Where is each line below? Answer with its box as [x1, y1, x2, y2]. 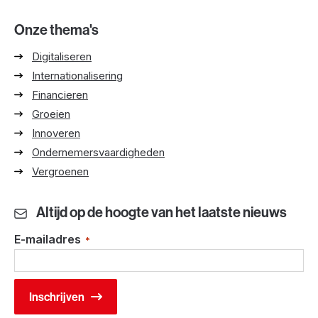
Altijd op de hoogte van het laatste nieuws [36, 202, 287, 221]
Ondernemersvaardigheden [32, 145, 165, 159]
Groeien [32, 106, 70, 121]
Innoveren [32, 126, 80, 140]
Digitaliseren [32, 49, 92, 63]
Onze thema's [14, 20, 99, 38]
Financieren [32, 87, 88, 102]
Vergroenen [32, 164, 89, 178]
